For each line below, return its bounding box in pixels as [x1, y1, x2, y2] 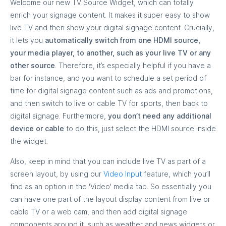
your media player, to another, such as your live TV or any [10, 48, 211, 57]
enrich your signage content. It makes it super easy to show [10, 10, 210, 19]
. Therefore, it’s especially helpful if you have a [55, 61, 211, 70]
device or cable [10, 124, 64, 133]
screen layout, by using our [10, 169, 103, 178]
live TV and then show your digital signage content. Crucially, [10, 23, 214, 32]
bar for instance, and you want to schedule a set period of [10, 73, 206, 82]
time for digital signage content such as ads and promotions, [10, 86, 213, 95]
